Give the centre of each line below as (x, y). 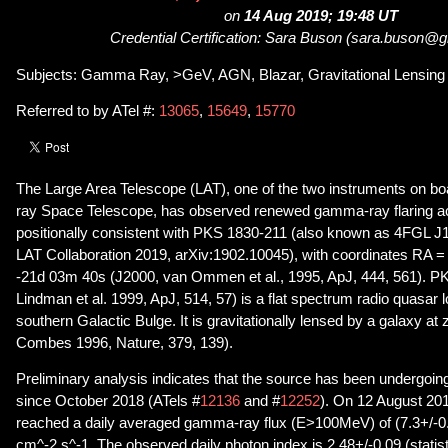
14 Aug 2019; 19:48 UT (321, 16)
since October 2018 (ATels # (108, 401)
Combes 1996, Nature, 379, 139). (124, 342)
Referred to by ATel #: (87, 111)
